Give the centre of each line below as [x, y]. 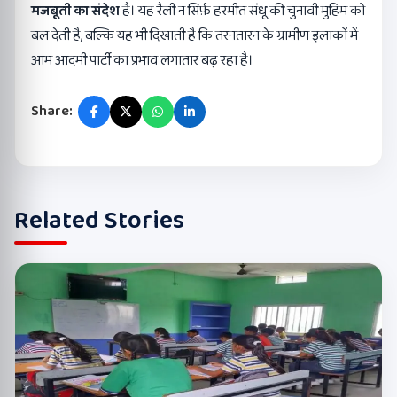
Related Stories [99, 221]
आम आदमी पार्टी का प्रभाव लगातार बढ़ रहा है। [142, 60]
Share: [52, 111]
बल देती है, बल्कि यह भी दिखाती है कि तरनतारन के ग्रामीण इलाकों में [195, 35]
